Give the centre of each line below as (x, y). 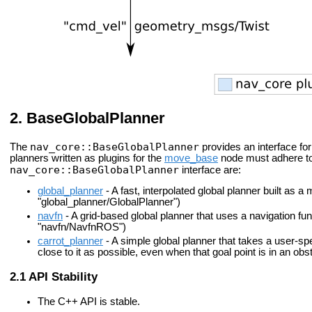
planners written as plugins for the (87, 158)
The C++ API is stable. (89, 301)
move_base (191, 158)
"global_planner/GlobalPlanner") (109, 202)
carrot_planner (70, 241)
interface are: (210, 170)
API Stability (63, 276)
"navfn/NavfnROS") (82, 227)
